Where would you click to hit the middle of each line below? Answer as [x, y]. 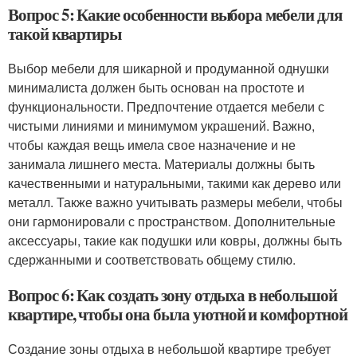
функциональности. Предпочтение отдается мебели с [166, 106]
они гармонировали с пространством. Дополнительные [172, 221]
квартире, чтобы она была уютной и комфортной [178, 314]
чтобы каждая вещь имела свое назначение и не [152, 144]
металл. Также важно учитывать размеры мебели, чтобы [175, 202]
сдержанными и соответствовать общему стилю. [152, 259]
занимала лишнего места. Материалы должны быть [161, 163]
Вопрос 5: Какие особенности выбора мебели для [175, 14]
